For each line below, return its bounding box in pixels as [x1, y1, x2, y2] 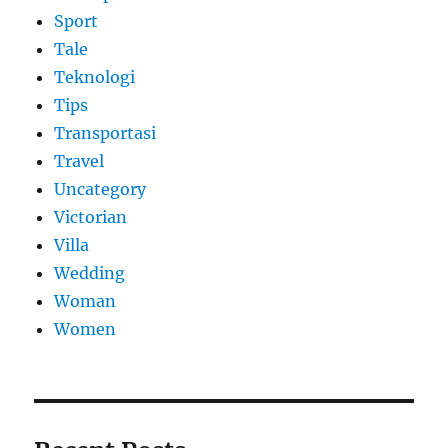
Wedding [54, 263, 126, 284]
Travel [54, 151, 105, 172]
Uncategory [54, 179, 147, 200]
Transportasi [54, 123, 157, 144]
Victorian [54, 207, 128, 228]
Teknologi [54, 67, 136, 88]
